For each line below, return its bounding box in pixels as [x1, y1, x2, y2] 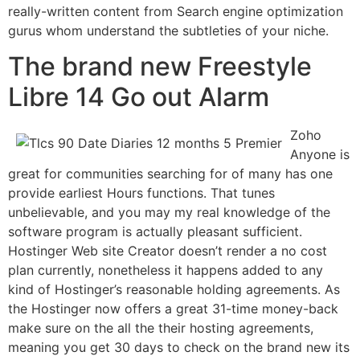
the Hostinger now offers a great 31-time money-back [8, 301, 338, 317]
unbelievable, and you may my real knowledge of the [8, 204, 330, 221]
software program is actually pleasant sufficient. [8, 223, 302, 240]
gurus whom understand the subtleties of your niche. [8, 22, 329, 39]
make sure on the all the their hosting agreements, [8, 320, 313, 337]
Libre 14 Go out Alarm [8, 81, 269, 113]
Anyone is [290, 146, 350, 163]
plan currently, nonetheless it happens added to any [8, 262, 323, 279]
